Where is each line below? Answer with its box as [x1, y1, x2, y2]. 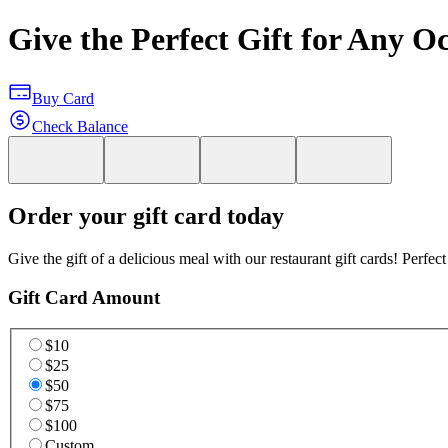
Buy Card [32, 89, 94, 107]
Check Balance [32, 117, 128, 135]
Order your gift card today [8, 203, 284, 230]
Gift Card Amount [8, 287, 160, 309]
